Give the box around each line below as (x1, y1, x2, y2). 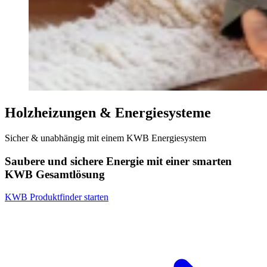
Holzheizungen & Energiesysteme (5, 104, 211, 120)
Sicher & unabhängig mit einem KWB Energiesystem (5, 132, 206, 143)
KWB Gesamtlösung (5, 167, 105, 181)
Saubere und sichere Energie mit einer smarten (5, 154, 232, 167)
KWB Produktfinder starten (5, 192, 108, 203)
